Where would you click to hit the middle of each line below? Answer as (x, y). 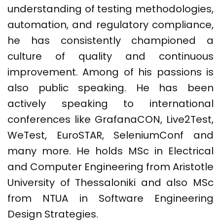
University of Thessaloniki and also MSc (110, 183)
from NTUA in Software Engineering (110, 199)
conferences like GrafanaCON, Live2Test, (110, 120)
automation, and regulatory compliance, (110, 25)
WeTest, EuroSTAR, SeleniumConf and (110, 135)
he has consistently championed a (110, 41)
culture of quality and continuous (110, 56)
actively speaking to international (110, 104)
